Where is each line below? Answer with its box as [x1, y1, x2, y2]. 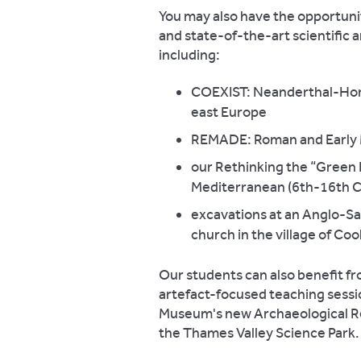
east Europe [191, 103, 267, 121]
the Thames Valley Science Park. [159, 324, 359, 342]
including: [159, 46, 220, 64]
